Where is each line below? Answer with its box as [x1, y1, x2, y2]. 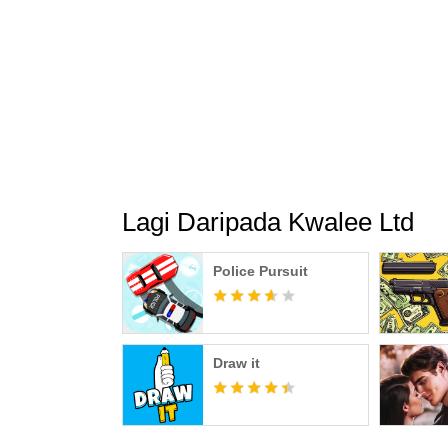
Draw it [213, 355, 260, 371]
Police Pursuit [213, 263, 308, 279]
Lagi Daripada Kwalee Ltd [122, 207, 414, 237]
